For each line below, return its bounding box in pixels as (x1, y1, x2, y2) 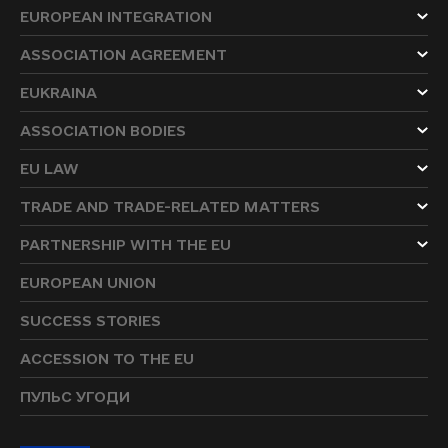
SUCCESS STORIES (20, 312, 161, 329)
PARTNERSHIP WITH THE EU (20, 236, 231, 253)
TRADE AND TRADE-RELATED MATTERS (20, 198, 320, 215)
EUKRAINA (20, 84, 97, 101)
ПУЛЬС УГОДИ (20, 388, 130, 405)
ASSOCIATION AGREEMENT (20, 46, 227, 63)
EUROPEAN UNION (20, 274, 156, 291)
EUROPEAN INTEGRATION (20, 8, 212, 25)
